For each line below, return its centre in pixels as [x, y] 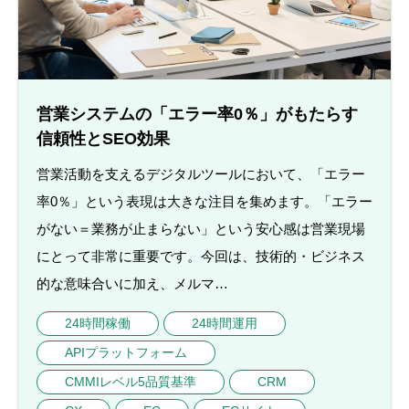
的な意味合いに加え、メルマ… [132, 283]
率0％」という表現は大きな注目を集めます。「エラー [204, 201]
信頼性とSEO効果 [103, 138]
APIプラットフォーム [126, 352]
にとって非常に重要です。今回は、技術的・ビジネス [201, 256]
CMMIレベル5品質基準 [131, 381]
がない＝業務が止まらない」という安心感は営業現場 [201, 228]
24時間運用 [225, 323]
